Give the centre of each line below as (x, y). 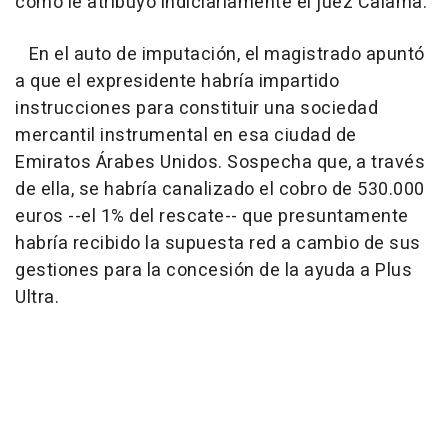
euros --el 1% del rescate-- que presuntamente (212, 216)
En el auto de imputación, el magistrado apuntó (220, 54)
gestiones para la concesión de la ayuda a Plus (213, 270)
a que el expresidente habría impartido (177, 81)
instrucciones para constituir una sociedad (196, 108)
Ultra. (37, 297)
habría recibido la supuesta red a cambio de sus (218, 243)
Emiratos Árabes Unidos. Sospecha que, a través (220, 162)
